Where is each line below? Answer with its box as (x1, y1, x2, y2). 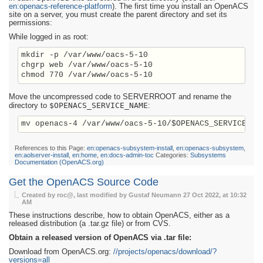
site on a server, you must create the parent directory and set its (9, 10, 227, 19)
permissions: (9, 18, 52, 27)
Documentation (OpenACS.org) (15, 158, 104, 166)
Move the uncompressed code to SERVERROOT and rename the (9, 92, 231, 101)
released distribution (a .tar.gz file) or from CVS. (9, 219, 171, 228)
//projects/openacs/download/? (113, 247, 217, 256)
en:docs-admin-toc (100, 151, 154, 159)
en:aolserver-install (15, 151, 69, 159)
